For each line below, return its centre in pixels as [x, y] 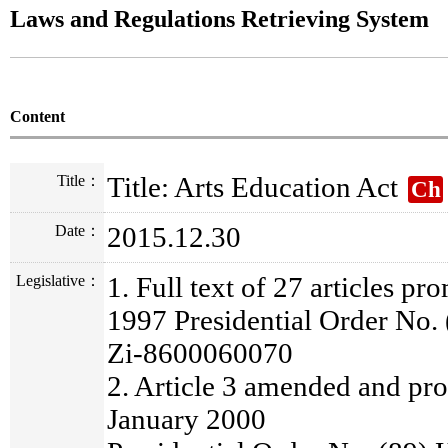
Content [37, 116]
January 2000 [187, 419]
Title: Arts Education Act [256, 187]
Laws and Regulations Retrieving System [219, 19]
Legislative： [58, 280]
